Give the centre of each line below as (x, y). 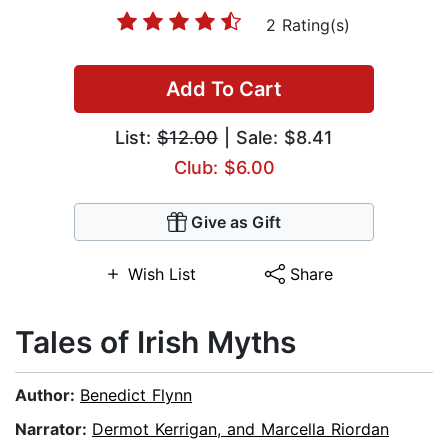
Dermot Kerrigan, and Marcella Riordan (240, 429)
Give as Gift (236, 222)
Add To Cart (224, 89)
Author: (47, 395)
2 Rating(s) (308, 25)
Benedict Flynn (136, 395)
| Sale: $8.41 (275, 138)
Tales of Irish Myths (155, 342)
